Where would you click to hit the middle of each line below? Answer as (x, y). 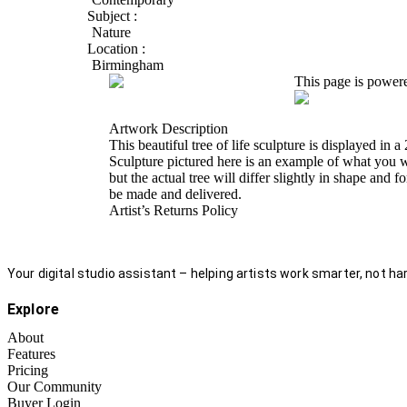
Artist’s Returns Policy (174, 211)
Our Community (55, 387)
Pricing (28, 371)
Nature (111, 33)
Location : (116, 49)
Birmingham (128, 65)
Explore (34, 310)
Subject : (112, 16)
